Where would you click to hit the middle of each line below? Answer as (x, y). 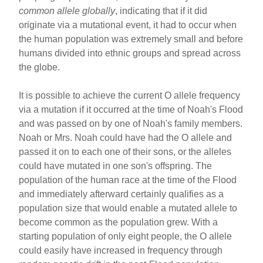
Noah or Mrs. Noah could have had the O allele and (126, 137)
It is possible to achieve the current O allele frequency (130, 95)
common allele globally (67, 11)
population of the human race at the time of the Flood (128, 180)
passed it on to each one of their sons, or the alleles (125, 151)
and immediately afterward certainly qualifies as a (122, 194)
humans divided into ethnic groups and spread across (130, 53)
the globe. (40, 67)
